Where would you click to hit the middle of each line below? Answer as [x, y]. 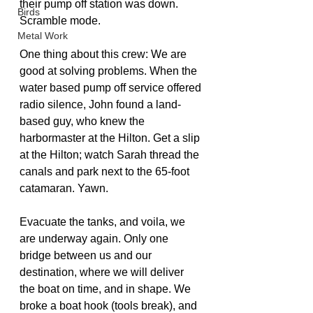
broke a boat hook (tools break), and [110, 306]
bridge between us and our [87, 255]
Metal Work [43, 36]
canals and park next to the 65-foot [106, 172]
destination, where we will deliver [103, 272]
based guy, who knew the [83, 121]
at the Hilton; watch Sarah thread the [111, 155]
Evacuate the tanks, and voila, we [104, 222]
